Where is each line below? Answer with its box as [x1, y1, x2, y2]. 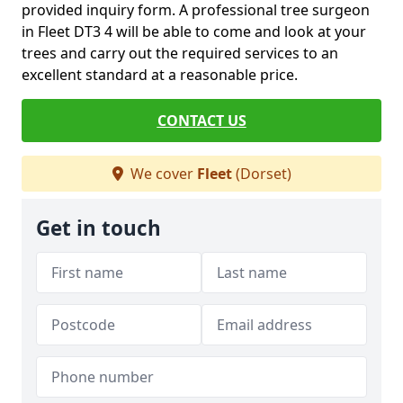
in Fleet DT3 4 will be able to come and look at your [22, 22, 366, 42]
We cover [126, 164, 197, 184]
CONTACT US [157, 111, 246, 131]
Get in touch [36, 214, 161, 243]
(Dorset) [231, 164, 291, 184]
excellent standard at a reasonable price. [22, 65, 298, 85]
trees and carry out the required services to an [22, 43, 338, 64]
